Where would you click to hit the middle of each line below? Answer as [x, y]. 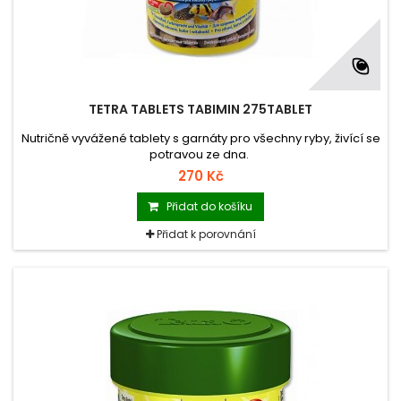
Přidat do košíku [209, 207]
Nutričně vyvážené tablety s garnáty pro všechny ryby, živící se [200, 139]
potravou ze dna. [200, 155]
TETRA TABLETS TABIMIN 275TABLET [200, 110]
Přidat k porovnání [206, 235]
